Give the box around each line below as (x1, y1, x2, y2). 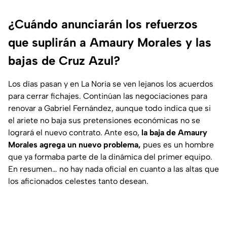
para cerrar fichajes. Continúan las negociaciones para (8, 91, 207, 101)
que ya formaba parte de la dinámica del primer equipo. (8, 152, 212, 162)
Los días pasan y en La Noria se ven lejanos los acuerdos (8, 79, 213, 89)
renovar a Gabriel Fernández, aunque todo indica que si (8, 103, 211, 113)
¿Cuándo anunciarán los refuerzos (8, 17, 198, 32)
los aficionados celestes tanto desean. (8, 176, 148, 186)
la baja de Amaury (139, 128, 207, 138)
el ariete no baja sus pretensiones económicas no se (8, 116, 200, 126)
